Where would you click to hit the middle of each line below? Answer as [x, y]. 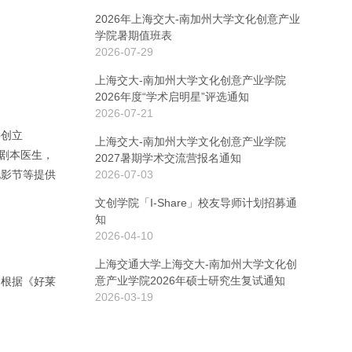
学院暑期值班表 [134, 35]
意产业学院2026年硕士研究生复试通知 [190, 280]
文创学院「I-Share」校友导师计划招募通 [196, 203]
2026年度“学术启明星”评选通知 [172, 97]
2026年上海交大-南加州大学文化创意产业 [198, 19]
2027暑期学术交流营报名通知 [168, 158]
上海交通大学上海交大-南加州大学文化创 [196, 264]
